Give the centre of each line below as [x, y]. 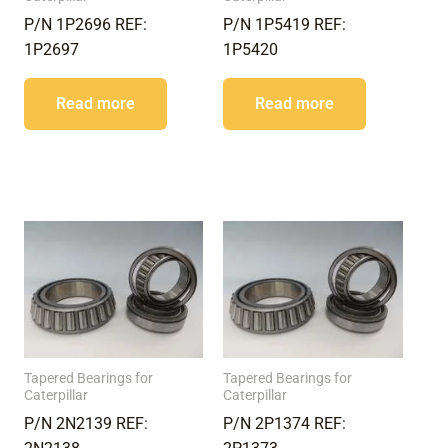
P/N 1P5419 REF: [285, 24]
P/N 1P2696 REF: [85, 24]
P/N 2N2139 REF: [85, 424]
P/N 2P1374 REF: [285, 424]
